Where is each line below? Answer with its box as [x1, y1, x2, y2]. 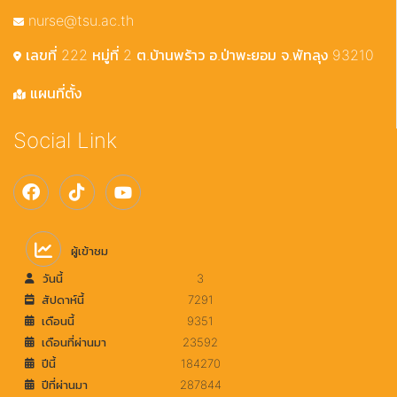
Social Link [13, 128, 117, 153]
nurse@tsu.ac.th [24, 12, 134, 29]
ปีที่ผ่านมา [35, 378, 88, 392]
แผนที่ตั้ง [26, 84, 82, 102]
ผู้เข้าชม [67, 244, 108, 258]
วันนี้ [39, 271, 63, 285]
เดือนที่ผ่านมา [35, 335, 106, 349]
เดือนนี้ [35, 314, 74, 328]
